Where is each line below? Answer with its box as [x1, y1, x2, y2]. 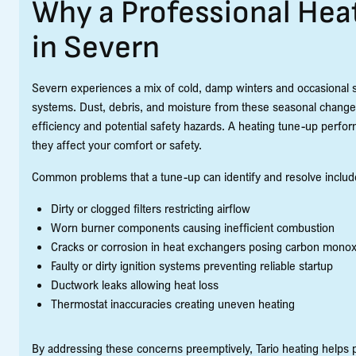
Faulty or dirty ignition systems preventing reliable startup [51, 257, 333, 273]
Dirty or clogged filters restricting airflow [51, 199, 250, 216]
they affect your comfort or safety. [32, 136, 202, 153]
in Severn [32, 28, 160, 67]
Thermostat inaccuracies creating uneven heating [51, 295, 295, 311]
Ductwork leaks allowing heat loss [51, 276, 219, 292]
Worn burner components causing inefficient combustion [51, 219, 335, 235]
